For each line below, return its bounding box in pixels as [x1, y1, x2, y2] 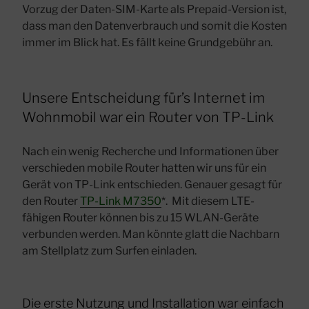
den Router [22, 194, 80, 208]
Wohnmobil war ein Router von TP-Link [22, 108, 274, 126]
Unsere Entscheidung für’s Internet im [22, 89, 265, 106]
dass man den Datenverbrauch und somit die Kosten [22, 19, 287, 32]
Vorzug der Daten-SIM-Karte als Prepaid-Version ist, [22, 2, 286, 16]
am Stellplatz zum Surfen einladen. [22, 243, 197, 257]
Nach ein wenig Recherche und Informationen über [22, 144, 279, 158]
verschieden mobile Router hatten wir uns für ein [22, 161, 266, 175]
